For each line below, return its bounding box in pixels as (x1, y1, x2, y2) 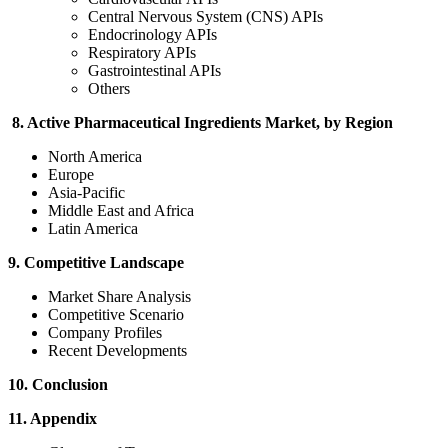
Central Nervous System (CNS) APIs (88, 8, 323, 26)
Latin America (48, 220, 138, 238)
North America (48, 148, 142, 166)
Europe (48, 166, 94, 184)
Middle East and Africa (48, 202, 194, 220)
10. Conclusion (8, 376, 108, 394)
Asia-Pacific (48, 184, 125, 202)
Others (88, 80, 130, 98)
